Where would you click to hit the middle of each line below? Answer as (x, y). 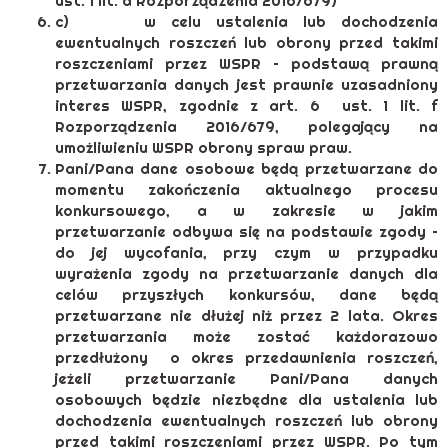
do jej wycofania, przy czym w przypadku (246, 253)
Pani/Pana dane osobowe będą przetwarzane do (246, 169)
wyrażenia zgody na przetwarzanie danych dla (246, 274)
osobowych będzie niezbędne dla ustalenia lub (246, 400)
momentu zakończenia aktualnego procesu (246, 190)
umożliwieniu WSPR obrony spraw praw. (203, 148)
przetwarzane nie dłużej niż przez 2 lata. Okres (246, 316)
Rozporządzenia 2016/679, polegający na (246, 127)
